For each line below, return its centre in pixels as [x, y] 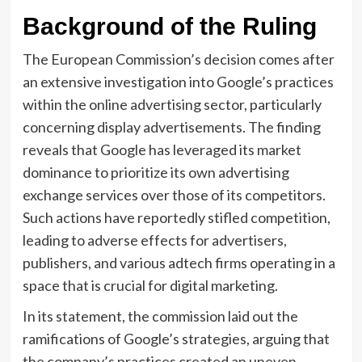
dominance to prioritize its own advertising [156, 172]
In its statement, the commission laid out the [160, 316]
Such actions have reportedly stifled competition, [176, 217]
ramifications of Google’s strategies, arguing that [176, 338]
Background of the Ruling [169, 26]
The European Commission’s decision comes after [178, 59]
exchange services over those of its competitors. [174, 194]
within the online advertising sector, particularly [172, 104]
